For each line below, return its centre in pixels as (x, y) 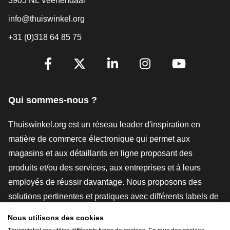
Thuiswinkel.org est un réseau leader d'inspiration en (104, 124)
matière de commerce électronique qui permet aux (99, 139)
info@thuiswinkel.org (46, 18)
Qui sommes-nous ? (53, 100)
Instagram (172, 77)
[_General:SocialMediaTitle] (68, 59)
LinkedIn (135, 77)
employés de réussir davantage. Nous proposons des (105, 182)
